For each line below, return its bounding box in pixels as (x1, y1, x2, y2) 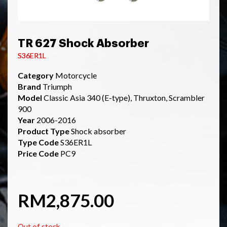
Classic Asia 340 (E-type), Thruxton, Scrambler (44, 92, 205, 102)
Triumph (43, 81, 72, 91)
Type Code (18, 137, 60, 147)
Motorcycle (55, 70, 97, 80)
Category (18, 70, 55, 80)
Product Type (18, 126, 71, 136)
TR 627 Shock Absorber (18, 37, 149, 49)
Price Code (18, 148, 59, 158)
